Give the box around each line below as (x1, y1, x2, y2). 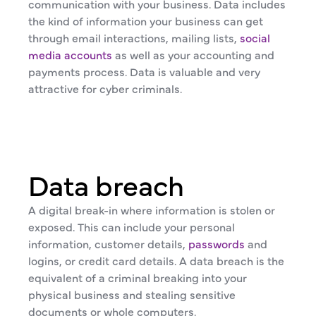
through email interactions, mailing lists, (28, 30, 240, 45)
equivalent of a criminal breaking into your (28, 269, 247, 285)
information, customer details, (28, 236, 188, 251)
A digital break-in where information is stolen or (28, 202, 275, 217)
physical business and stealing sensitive (28, 286, 236, 302)
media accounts (28, 47, 112, 62)
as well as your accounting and (112, 47, 274, 62)
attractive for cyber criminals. (28, 80, 182, 96)
